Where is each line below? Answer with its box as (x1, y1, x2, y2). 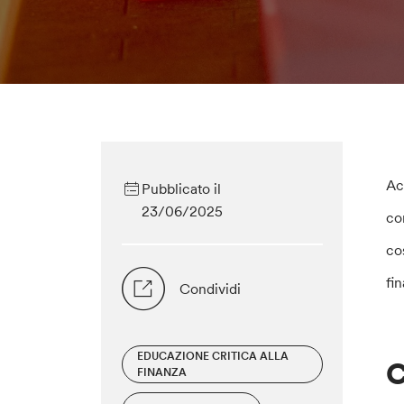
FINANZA (136, 365, 187, 380)
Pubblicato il (141, 179, 221, 198)
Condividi (179, 280, 241, 298)
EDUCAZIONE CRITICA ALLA (136, 349, 289, 363)
